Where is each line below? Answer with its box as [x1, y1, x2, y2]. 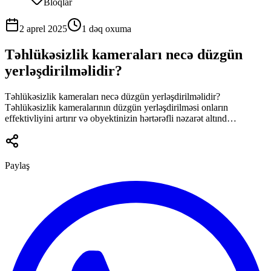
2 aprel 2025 [19, 24, 67, 34]
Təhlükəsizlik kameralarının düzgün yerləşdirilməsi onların [5, 102, 228, 113]
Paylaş [5, 160, 30, 171]
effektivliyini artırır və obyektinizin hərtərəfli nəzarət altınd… [5, 113, 237, 123]
